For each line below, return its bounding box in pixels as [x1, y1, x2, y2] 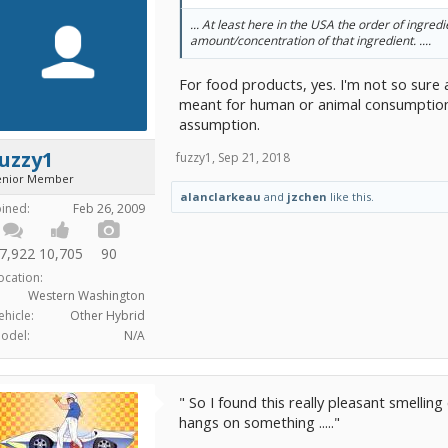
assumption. [179, 113, 260, 134]
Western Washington [28, 287, 145, 304]
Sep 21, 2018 [218, 148, 290, 166]
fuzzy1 [176, 148, 212, 166]
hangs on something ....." [179, 412, 340, 432]
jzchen [287, 188, 327, 204]
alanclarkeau [180, 188, 261, 204]
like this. [327, 188, 374, 204]
